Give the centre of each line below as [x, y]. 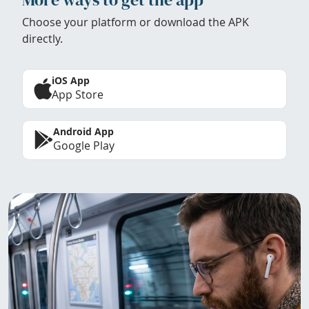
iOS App [71, 81]
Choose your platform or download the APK [136, 22]
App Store [78, 95]
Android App [83, 132]
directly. [42, 39]
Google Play [84, 146]
